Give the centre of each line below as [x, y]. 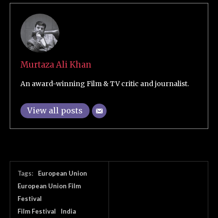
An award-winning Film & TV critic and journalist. [105, 83]
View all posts [55, 110]
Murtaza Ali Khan [56, 64]
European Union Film [49, 186]
